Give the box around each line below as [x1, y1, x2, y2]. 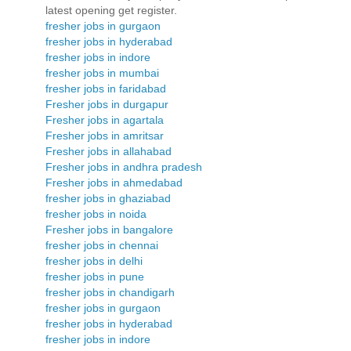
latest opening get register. [45, 3, 177, 16]
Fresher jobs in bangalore [45, 223, 173, 236]
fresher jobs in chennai [45, 238, 158, 251]
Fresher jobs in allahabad [45, 144, 172, 157]
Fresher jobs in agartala [45, 113, 164, 126]
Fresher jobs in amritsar [45, 128, 164, 142]
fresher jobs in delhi [45, 254, 143, 267]
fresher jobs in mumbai [45, 66, 159, 79]
